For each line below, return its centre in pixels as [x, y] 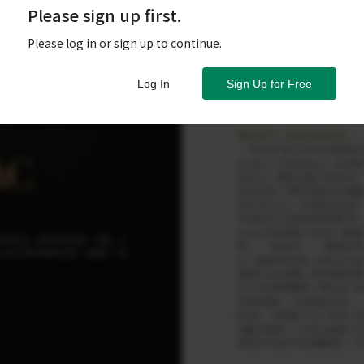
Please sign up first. [104, 15]
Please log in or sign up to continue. [125, 43]
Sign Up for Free [269, 84]
